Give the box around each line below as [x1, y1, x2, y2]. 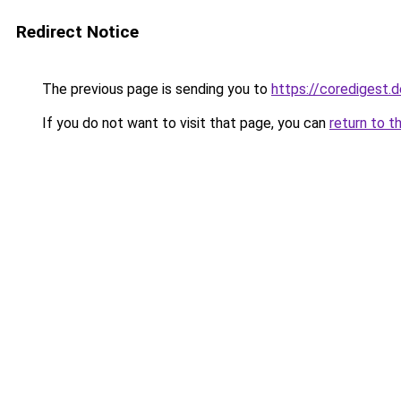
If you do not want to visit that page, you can [38, 115, 329, 132]
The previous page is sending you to [38, 81, 271, 98]
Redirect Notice [16, 21, 139, 42]
